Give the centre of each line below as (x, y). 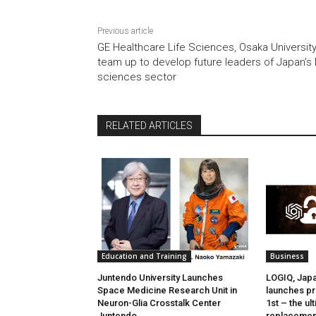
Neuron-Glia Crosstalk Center (159, 303)
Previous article (125, 31)
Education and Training (144, 256)
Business (287, 256)
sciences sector (137, 77)
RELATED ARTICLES (149, 126)
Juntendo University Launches (160, 278)
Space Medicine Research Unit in (167, 291)
